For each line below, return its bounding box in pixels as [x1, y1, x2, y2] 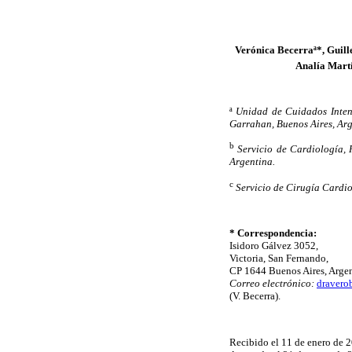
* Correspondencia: [229, 227, 317, 240]
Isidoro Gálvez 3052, [229, 240, 318, 252]
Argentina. [229, 156, 275, 168]
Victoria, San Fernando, [229, 252, 328, 265]
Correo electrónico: [229, 277, 314, 290]
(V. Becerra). [229, 290, 280, 302]
